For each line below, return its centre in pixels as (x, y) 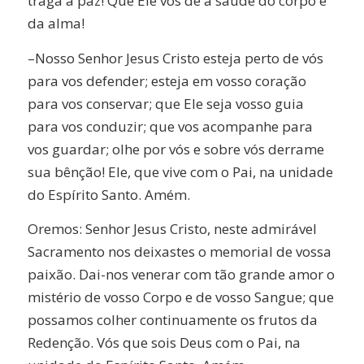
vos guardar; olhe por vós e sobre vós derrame (175, 149)
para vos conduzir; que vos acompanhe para (170, 126)
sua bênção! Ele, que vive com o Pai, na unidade (180, 171)
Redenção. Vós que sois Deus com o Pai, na (164, 343)
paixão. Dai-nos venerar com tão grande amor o (181, 275)
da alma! (56, 24)
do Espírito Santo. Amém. (108, 194)
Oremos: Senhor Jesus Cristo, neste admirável (172, 229)
